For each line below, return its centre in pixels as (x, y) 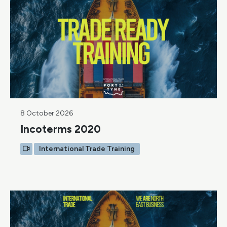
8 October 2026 (47, 113)
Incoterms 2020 (61, 129)
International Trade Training (87, 149)
